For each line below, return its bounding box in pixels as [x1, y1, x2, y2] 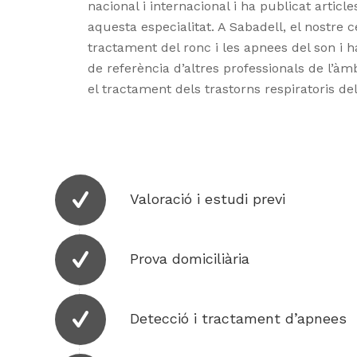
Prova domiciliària [130, 250, 249, 267]
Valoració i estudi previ [130, 190, 285, 207]
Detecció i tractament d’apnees [130, 310, 347, 327]
